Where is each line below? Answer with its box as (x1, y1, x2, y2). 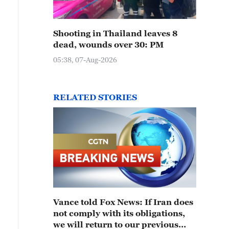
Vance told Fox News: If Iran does (53, 197, 193, 207)
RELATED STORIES (53, 93, 137, 102)
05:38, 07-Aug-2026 (53, 55, 117, 64)
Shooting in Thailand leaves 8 (53, 29, 177, 38)
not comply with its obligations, (53, 209, 185, 218)
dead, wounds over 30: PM (53, 40, 164, 49)
